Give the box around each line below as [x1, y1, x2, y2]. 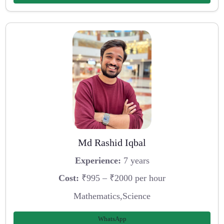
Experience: [74, 155, 121, 165]
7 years [120, 155, 149, 165]
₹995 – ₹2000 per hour [79, 173, 165, 183]
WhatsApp [97, 214, 126, 222]
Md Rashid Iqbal [78, 137, 146, 148]
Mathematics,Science [73, 191, 150, 201]
